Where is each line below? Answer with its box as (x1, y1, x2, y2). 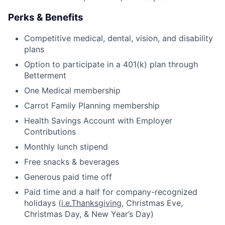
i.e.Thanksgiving (61, 197, 122, 208)
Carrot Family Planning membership (24, 100, 160, 110)
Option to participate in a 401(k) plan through (24, 59, 198, 69)
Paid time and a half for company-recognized (24, 186, 197, 197)
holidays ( (24, 197, 61, 208)
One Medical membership (24, 85, 121, 95)
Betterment (24, 70, 66, 80)
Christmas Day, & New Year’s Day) (24, 208, 154, 219)
